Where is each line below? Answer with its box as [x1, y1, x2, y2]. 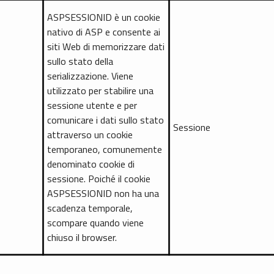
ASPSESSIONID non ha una [47, 186, 159, 201]
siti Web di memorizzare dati [47, 39, 165, 54]
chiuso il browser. [47, 230, 117, 245]
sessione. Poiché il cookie [47, 171, 150, 187]
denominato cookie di [47, 157, 135, 172]
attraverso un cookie [47, 127, 133, 143]
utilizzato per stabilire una [47, 83, 154, 98]
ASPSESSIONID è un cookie [47, 10, 160, 25]
